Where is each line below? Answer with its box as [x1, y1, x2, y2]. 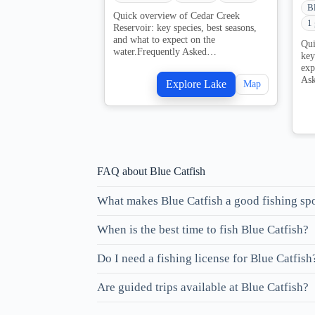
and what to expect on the [113, 34, 215, 46]
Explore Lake [166, 78, 226, 91]
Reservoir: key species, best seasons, [113, 22, 257, 34]
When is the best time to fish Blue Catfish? [97, 223, 309, 237]
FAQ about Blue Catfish [97, 165, 205, 178]
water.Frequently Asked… [113, 46, 217, 58]
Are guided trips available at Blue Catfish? [97, 281, 309, 295]
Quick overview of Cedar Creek [113, 10, 240, 22]
